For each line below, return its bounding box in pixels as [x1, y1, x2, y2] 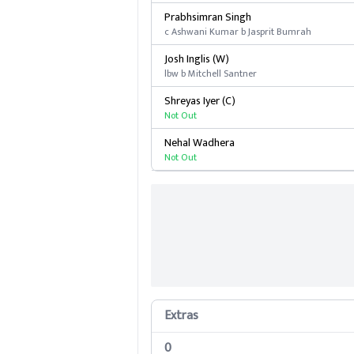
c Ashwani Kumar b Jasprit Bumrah [164, 24, 311, 40]
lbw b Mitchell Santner [164, 66, 257, 81]
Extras [164, 305, 198, 326]
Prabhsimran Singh [164, 8, 251, 26]
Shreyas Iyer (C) [164, 92, 235, 110]
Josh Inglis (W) [164, 50, 229, 68]
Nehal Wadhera [164, 134, 235, 152]
